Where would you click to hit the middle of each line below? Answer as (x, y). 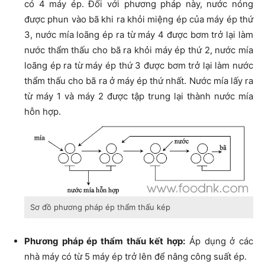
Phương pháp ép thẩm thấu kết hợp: (105, 241)
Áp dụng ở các (219, 241)
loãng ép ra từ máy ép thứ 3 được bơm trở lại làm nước (139, 66)
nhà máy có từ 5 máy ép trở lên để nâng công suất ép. (135, 257)
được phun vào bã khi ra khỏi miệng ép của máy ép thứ (139, 20)
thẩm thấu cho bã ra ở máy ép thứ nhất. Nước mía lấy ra (139, 81)
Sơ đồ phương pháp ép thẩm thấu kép (100, 207)
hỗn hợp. (43, 112)
